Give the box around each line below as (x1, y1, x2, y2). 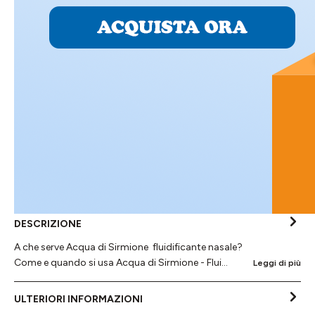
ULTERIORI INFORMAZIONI (14, 292, 143, 305)
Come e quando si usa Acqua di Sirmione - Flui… (14, 257, 228, 269)
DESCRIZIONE (14, 217, 82, 230)
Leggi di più (253, 258, 301, 269)
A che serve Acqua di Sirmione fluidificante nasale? (14, 241, 243, 254)
